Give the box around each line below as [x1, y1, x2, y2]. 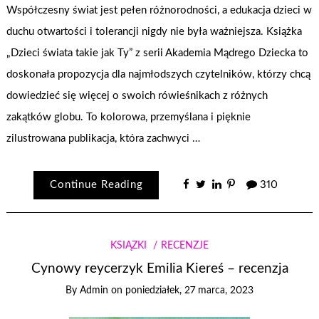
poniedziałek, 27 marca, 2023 [125, 286, 253, 296]
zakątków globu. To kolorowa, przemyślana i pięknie [6, 111, 251, 122]
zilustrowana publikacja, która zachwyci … [6, 132, 201, 144]
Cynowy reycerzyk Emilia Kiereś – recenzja [31, 262, 288, 276]
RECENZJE [160, 240, 209, 251]
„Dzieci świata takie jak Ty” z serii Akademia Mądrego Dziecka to [6, 47, 309, 58]
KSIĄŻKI [110, 240, 147, 251]
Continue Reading [49, 179, 143, 191]
